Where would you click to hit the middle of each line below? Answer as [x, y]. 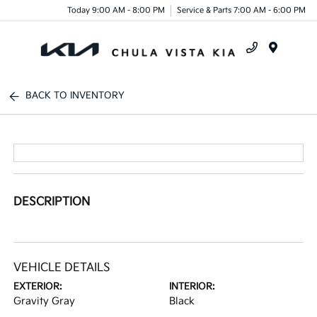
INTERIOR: [192, 287]
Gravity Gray [45, 301]
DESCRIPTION [52, 202]
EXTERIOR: [38, 287]
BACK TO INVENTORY [75, 96]
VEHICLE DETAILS [62, 268]
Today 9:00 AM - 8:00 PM [116, 10]
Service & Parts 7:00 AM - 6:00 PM [241, 10]
